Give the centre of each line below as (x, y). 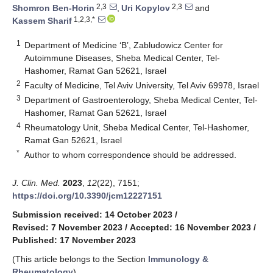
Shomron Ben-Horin (53, 8)
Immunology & (178, 259)
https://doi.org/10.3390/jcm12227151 (87, 195)
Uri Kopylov (146, 8)
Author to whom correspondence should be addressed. (131, 154)
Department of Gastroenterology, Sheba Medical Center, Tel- (141, 100)
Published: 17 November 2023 (74, 240)
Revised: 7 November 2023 (67, 227)
